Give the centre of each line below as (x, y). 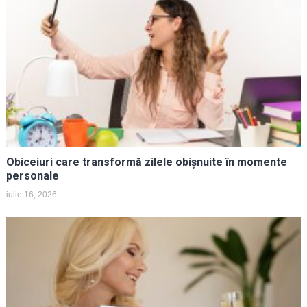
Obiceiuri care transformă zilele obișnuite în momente (146, 162)
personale (32, 175)
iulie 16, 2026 (31, 194)
